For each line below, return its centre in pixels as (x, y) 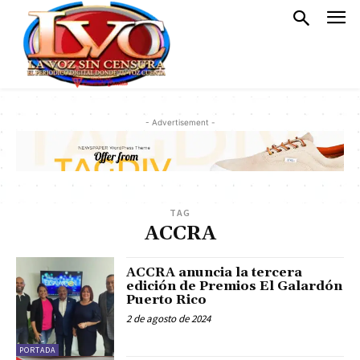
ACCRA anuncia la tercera (215, 273)
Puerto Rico (167, 300)
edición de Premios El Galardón (235, 286)
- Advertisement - (180, 122)
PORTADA (37, 350)
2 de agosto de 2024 (169, 319)
